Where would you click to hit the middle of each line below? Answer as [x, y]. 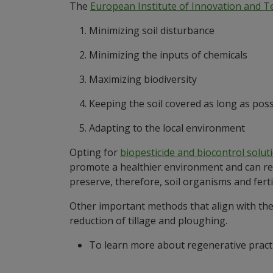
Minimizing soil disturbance [152, 30]
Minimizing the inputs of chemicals [168, 55]
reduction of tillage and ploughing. [148, 220]
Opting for [95, 152]
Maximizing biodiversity [143, 79]
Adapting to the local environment [167, 128]
